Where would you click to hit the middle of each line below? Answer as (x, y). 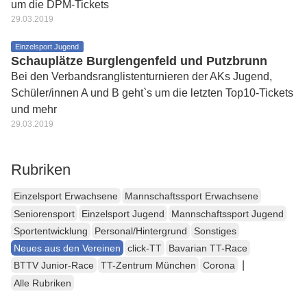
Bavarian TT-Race (208, 248)
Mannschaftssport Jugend (228, 213)
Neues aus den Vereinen (67, 248)
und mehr (34, 109)
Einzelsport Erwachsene (66, 196)
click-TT (145, 248)
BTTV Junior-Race (54, 266)
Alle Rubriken (42, 283)
